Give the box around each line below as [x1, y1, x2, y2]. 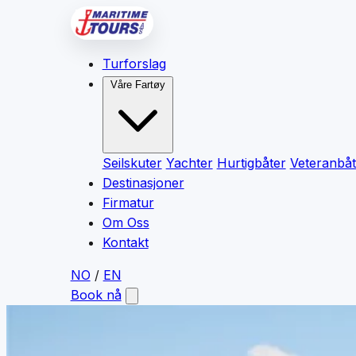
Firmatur [102, 195, 154, 211]
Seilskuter [102, 155, 162, 172]
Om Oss [102, 215, 149, 231]
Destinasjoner [102, 175, 184, 192]
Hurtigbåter [216, 155, 286, 172]
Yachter [165, 155, 213, 172]
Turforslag [102, 56, 166, 72]
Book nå [70, 287, 122, 304]
